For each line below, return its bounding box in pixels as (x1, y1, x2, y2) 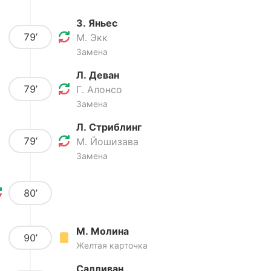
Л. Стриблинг (76, 121, 142, 133)
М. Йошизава (76, 135, 139, 148)
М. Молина (76, 225, 129, 237)
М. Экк (76, 31, 108, 44)
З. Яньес (76, 17, 117, 29)
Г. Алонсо (76, 83, 122, 96)
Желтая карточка (76, 240, 148, 250)
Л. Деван (76, 69, 119, 81)
